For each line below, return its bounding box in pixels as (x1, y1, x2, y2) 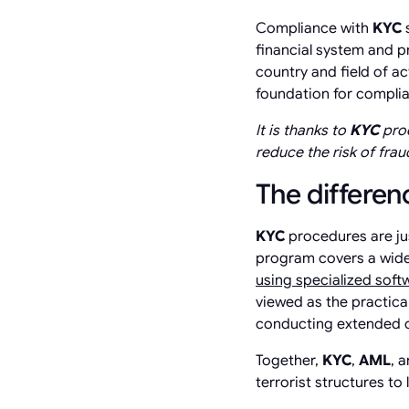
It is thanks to (256, 121, 346, 140)
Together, (256, 351, 319, 370)
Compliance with (256, 18, 372, 37)
